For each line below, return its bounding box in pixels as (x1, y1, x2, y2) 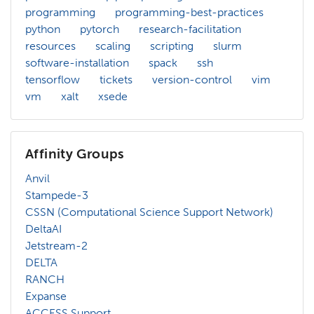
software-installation (25, 55, 129, 69)
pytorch (80, 22, 119, 36)
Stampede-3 (25, 188, 88, 202)
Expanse (25, 289, 67, 303)
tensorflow (25, 72, 80, 86)
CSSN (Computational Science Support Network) (25, 205, 273, 219)
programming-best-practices (115, 5, 264, 19)
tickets (100, 72, 132, 86)
